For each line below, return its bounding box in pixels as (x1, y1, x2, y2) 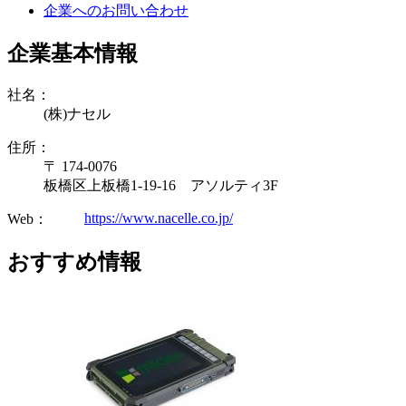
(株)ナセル (43, 105, 111, 121)
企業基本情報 (7, 41, 138, 65)
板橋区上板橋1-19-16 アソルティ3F (43, 177, 278, 193)
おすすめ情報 (7, 249, 141, 274)
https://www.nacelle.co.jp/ (84, 209, 233, 226)
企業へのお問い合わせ (43, 2, 188, 18)
